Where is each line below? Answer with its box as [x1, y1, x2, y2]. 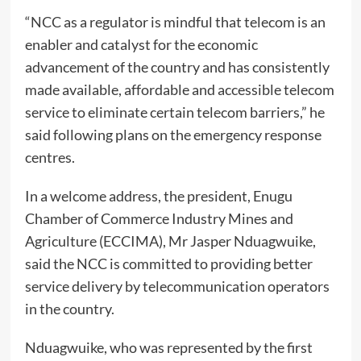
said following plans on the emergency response [24, 126, 322, 144]
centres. [24, 148, 75, 167]
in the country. [24, 300, 114, 318]
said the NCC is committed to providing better [24, 255, 313, 273]
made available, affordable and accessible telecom [24, 81, 334, 99]
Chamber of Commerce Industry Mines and [24, 210, 293, 228]
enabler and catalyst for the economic [24, 35, 258, 54]
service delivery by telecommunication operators [24, 277, 330, 296]
